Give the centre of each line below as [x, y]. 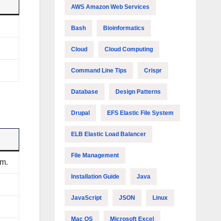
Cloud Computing [129, 49]
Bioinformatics [124, 28]
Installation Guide [95, 177]
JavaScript [86, 198]
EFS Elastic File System [140, 113]
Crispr [153, 71]
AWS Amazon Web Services [110, 7]
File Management [95, 155]
